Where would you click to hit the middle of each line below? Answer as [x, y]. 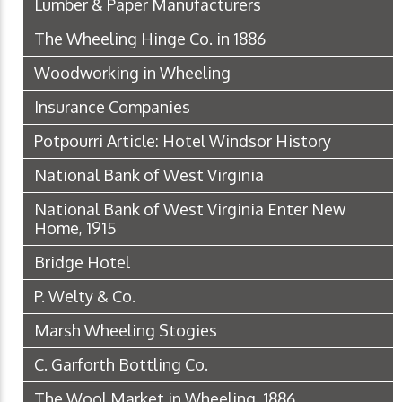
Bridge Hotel [82, 262]
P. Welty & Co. [85, 297]
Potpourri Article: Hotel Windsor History [183, 141]
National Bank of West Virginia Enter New [190, 210]
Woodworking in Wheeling [132, 73]
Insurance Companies [112, 107]
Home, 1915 [75, 228]
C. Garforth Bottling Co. [121, 365]
